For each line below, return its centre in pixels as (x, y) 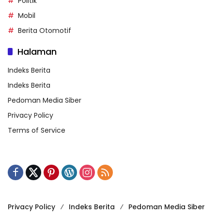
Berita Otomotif (45, 30)
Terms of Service (37, 130)
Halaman (37, 51)
